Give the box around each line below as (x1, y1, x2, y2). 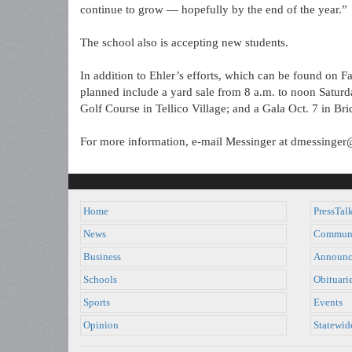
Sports (83, 297, 110, 308)
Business (83, 251, 121, 262)
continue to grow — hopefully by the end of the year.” (80, 3, 347, 16)
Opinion (83, 320, 119, 331)
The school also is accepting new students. (80, 36, 288, 49)
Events (313, 297, 343, 308)
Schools (83, 274, 117, 285)
